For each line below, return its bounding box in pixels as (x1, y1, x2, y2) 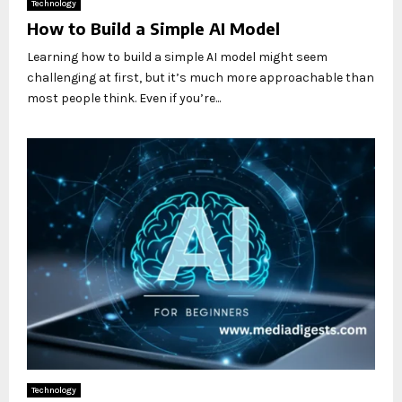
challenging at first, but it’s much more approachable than (27, 69, 374, 85)
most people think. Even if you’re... (27, 90, 221, 106)
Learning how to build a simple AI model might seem (27, 48, 328, 65)
